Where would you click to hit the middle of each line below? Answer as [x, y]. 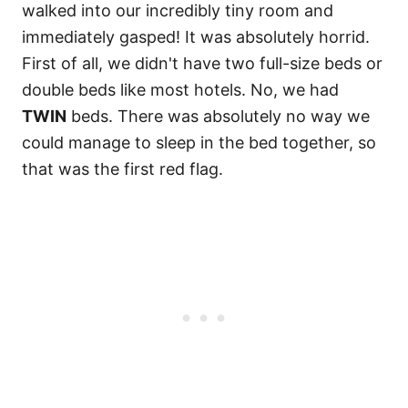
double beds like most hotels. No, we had [180, 89]
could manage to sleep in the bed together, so [199, 142]
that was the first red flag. [125, 168]
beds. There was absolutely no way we [218, 116]
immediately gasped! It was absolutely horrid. [196, 36]
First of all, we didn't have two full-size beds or [202, 63]
